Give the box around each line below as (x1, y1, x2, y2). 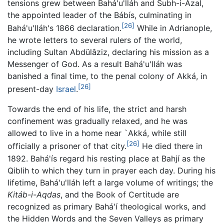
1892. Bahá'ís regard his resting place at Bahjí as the (7, 153, 205, 163)
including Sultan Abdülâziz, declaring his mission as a (7, 46, 209, 57)
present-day (7, 84, 56, 94)
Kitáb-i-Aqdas (7, 189, 60, 199)
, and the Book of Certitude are (60, 189, 179, 199)
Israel (56, 84, 76, 94)
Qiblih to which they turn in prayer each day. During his (7, 165, 215, 175)
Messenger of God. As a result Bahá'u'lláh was (7, 58, 182, 69)
